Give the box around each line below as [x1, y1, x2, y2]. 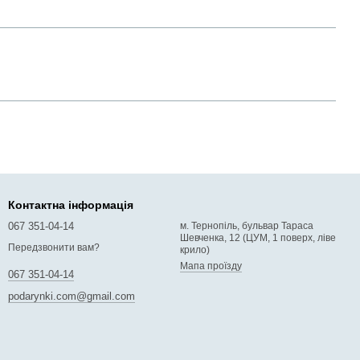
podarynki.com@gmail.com [8, 290, 135, 303]
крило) [180, 244, 210, 256]
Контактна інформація [8, 198, 133, 211]
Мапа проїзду [180, 260, 242, 272]
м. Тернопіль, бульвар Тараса [180, 220, 313, 231]
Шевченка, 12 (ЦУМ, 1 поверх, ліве [180, 232, 336, 243]
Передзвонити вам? [8, 242, 100, 254]
